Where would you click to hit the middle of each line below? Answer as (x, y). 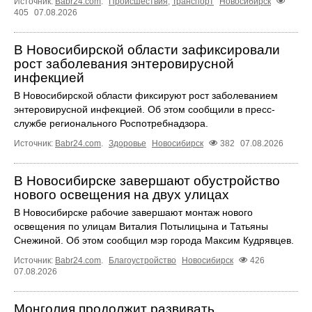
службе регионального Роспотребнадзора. (111, 123)
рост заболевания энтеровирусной (124, 63)
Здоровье (127, 143)
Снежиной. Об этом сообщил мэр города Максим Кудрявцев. (154, 240)
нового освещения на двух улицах (122, 195)
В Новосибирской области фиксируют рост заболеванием (146, 95)
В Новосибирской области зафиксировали (147, 49)
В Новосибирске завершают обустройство (147, 181)
